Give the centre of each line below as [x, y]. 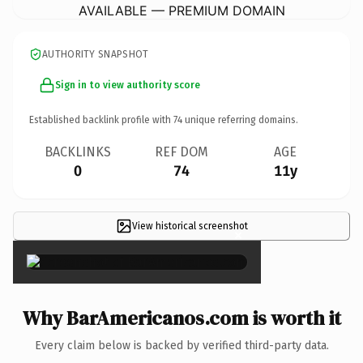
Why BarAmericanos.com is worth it [181, 318]
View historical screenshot [190, 226]
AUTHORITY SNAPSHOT [96, 54]
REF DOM [181, 152]
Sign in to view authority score [128, 85]
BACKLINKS [78, 152]
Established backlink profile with [101, 120]
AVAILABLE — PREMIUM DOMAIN [181, 10]
